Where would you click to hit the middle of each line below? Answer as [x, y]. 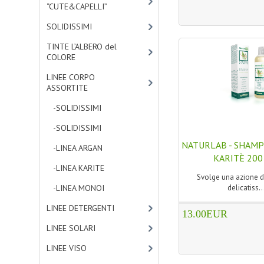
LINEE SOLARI [71, 228]
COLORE [61, 57]
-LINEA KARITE [76, 168]
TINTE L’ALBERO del [82, 47]
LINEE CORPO [71, 77]
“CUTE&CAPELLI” [77, 6]
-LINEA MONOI [76, 188]
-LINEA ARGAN [75, 148]
